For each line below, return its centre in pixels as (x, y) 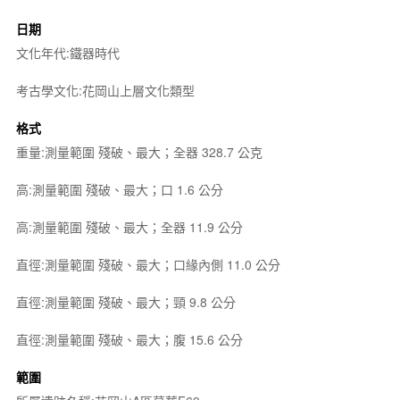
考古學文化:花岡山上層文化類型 (105, 90)
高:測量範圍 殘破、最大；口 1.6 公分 (119, 189)
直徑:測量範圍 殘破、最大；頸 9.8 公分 (125, 301)
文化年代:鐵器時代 (67, 52)
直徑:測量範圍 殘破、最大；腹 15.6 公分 (129, 339)
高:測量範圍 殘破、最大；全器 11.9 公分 (129, 226)
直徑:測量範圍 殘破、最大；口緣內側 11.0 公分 (148, 264)
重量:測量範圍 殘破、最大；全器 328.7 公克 (139, 151)
